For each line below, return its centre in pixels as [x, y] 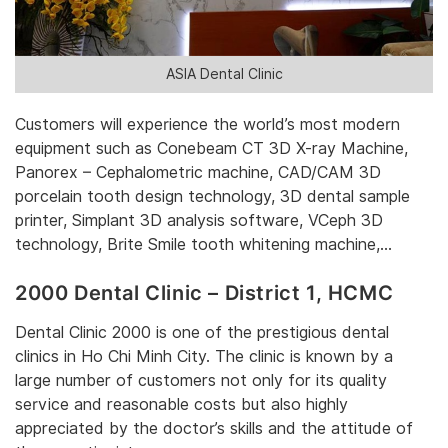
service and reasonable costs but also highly [181, 405]
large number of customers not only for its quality [201, 381]
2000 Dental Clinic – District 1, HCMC [204, 292]
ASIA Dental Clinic [224, 74]
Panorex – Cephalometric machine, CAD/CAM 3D [198, 172]
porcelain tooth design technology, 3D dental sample [212, 196]
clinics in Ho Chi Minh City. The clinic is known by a [204, 357]
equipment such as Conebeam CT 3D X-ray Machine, [211, 148]
